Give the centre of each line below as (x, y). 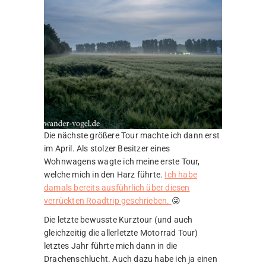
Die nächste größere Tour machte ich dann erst (132, 136)
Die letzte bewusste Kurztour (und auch (118, 220)
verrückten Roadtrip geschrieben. (108, 201)
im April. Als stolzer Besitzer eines (107, 149)
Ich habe (181, 175)
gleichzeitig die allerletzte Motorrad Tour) (121, 233)
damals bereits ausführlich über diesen (117, 188)
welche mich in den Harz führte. (104, 175)
